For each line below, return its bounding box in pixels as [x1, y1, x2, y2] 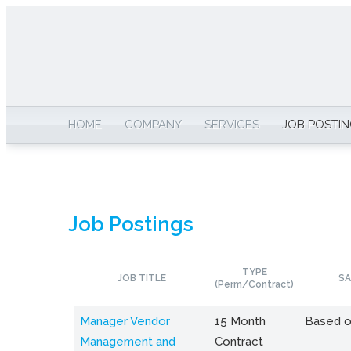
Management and [80, 334, 175, 349]
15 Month [215, 313, 266, 328]
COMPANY [125, 118, 182, 132]
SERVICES [204, 118, 259, 132]
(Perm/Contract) [215, 278, 294, 290]
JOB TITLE [118, 272, 166, 284]
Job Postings [68, 212, 194, 236]
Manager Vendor [80, 313, 170, 328]
